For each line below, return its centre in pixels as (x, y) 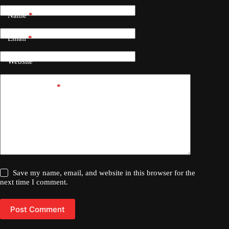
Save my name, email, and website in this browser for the (104, 173)
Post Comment (38, 209)
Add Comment (31, 87)
